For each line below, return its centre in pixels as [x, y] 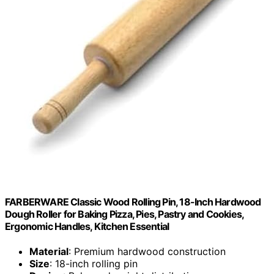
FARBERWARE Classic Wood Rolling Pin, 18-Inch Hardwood [133, 202]
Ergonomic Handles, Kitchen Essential [87, 227]
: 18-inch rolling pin [94, 264]
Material [49, 252]
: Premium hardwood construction [147, 252]
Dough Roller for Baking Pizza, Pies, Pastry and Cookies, [124, 214]
